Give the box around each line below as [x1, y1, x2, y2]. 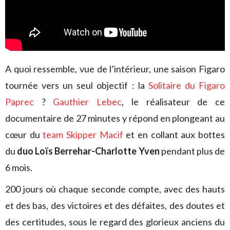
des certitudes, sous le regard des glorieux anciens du [5, 216, 225, 227]
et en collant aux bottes [123, 129, 225, 140]
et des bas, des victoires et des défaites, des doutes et [5, 200, 225, 211]
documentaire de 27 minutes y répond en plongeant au [5, 112, 225, 124]
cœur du [5, 129, 43, 140]
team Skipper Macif [43, 129, 123, 140]
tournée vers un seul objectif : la [5, 80, 148, 91]
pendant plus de [159, 145, 225, 157]
